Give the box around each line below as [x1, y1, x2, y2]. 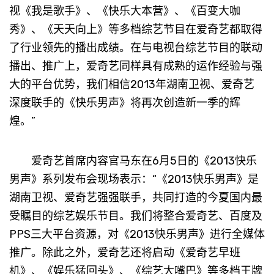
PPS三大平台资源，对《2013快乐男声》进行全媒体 [9, 227, 265, 241]
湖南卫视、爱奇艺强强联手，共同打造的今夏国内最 [9, 190, 262, 204]
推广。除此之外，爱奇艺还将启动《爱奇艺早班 [9, 245, 240, 259]
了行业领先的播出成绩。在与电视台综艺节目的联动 [9, 40, 262, 54]
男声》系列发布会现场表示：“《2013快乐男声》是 [9, 172, 259, 186]
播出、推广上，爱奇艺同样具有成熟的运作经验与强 [9, 59, 262, 73]
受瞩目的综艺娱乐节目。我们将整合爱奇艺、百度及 [9, 209, 262, 223]
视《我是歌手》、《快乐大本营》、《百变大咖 [9, 4, 240, 18]
